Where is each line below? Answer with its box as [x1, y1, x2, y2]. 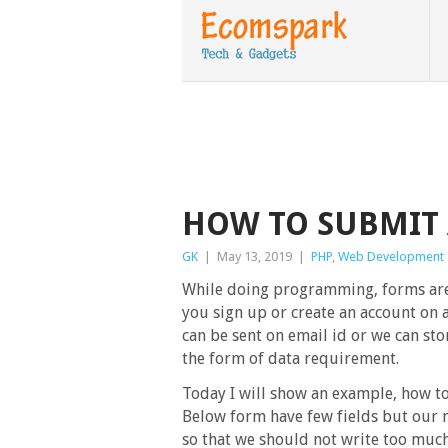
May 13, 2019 [217, 249, 292, 264]
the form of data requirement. [182, 349, 399, 368]
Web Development [338, 249, 444, 264]
